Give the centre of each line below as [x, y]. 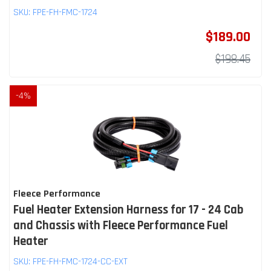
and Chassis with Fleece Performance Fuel [121, 225]
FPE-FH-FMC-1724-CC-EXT [80, 261]
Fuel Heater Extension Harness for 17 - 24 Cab [128, 210]
